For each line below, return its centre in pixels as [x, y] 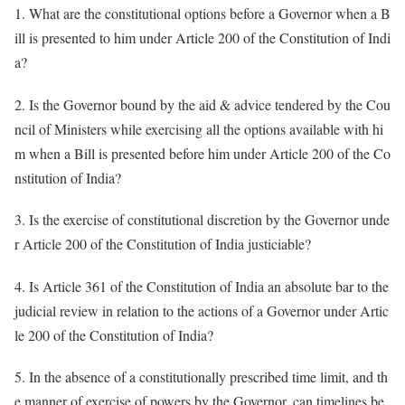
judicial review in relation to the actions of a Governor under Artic [202, 310]
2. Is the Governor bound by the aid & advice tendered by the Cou [202, 104]
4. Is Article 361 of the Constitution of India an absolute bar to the [202, 286]
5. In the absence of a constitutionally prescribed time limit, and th [201, 377]
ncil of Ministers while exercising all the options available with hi [199, 128]
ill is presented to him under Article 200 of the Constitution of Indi [202, 38]
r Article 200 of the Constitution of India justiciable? [163, 244]
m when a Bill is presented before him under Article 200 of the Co [202, 153]
